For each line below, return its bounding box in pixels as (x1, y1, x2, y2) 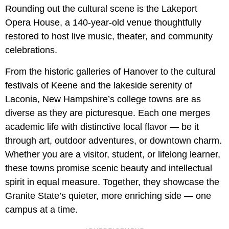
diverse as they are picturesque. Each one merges (5, 108, 210, 119)
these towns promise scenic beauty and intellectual (5, 163, 212, 174)
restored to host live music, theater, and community (5, 31, 213, 42)
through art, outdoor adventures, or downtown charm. (5, 135, 222, 146)
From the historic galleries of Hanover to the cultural (5, 66, 216, 77)
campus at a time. (5, 204, 78, 215)
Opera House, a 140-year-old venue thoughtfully (5, 17, 201, 28)
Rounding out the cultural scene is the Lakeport (5, 4, 197, 14)
